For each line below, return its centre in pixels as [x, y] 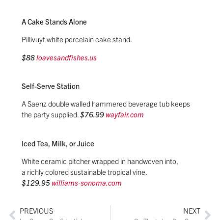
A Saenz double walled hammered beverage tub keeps [106, 104]
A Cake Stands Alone [55, 21]
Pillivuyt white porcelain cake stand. [77, 39]
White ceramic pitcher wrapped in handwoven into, [100, 161]
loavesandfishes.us [67, 57]
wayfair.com [125, 114]
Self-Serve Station [51, 86]
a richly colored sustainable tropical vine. [85, 172]
